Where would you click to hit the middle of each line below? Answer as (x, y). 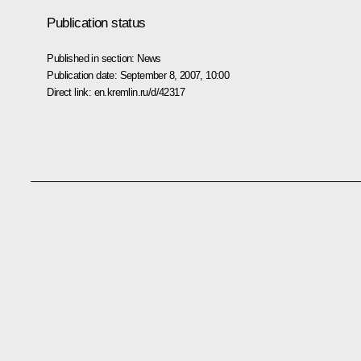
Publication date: (83, 75)
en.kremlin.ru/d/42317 (139, 92)
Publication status (96, 23)
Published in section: (92, 58)
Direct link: (71, 92)
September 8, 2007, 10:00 (174, 75)
